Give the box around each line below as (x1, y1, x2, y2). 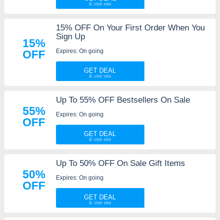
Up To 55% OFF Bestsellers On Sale (55, 95, 190, 105)
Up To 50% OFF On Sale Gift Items (55, 159, 185, 168)
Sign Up (55, 32, 85, 42)
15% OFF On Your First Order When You (55, 23, 205, 33)
